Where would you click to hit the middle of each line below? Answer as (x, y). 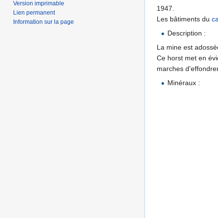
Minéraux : (184, 83)
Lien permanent (34, 12)
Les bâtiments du (184, 19)
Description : (187, 33)
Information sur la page (44, 22)
